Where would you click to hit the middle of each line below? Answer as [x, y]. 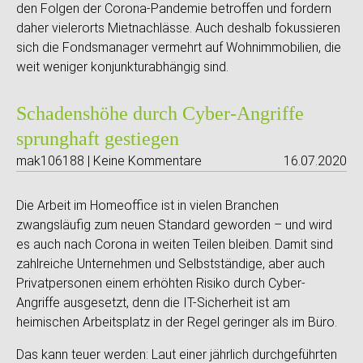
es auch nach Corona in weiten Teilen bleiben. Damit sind [175, 244]
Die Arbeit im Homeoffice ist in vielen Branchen [147, 205]
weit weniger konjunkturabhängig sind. [122, 67]
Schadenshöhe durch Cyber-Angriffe [160, 113]
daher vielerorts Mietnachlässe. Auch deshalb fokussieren [178, 28]
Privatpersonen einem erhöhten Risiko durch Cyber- [161, 283]
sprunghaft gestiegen [98, 139]
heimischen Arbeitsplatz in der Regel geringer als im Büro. [177, 322]
